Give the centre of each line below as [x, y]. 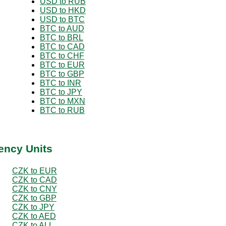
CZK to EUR [35, 171]
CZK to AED [34, 216]
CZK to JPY [33, 207]
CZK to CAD [35, 180]
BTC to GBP [62, 74]
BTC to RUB [62, 110]
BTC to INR [61, 83]
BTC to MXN [63, 101]
